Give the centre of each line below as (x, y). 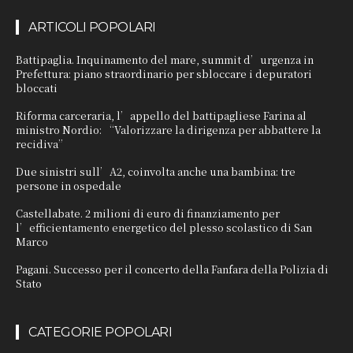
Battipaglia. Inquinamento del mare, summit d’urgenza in (165, 59)
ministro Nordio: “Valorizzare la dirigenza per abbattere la (168, 129)
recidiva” (42, 143)
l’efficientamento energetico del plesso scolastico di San (164, 227)
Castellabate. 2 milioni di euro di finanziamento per (148, 213)
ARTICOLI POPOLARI (92, 27)
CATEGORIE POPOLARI (100, 332)
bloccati (37, 87)
